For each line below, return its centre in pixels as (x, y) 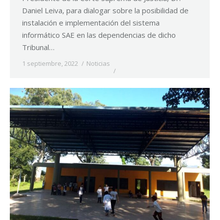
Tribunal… (38, 47)
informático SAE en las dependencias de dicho (99, 35)
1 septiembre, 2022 (50, 64)
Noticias (98, 64)
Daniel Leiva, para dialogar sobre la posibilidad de (105, 11)
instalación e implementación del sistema (91, 23)
